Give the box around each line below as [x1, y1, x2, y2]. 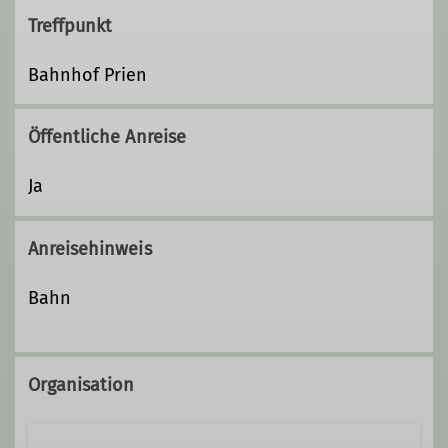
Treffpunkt [27, 15, 113, 38]
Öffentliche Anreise [27, 126, 187, 149]
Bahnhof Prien [27, 64, 148, 87]
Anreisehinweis [27, 237, 152, 260]
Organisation [27, 374, 135, 397]
